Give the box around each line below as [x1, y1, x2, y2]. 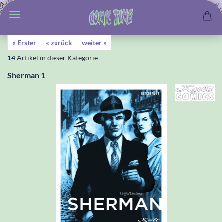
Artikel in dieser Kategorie [15, 54, 98, 62]
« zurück [46, 38, 72, 47]
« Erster [12, 38, 36, 47]
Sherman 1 [7, 70, 45, 80]
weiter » [82, 38, 107, 47]
